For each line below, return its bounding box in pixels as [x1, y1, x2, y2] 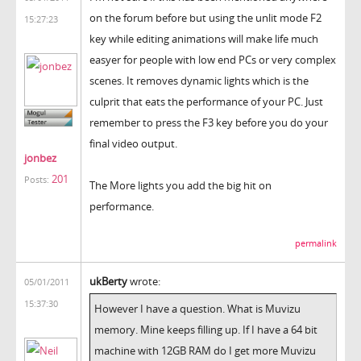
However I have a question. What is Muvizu [94, 301, 301, 316]
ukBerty [89, 273, 127, 288]
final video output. [89, 135, 177, 151]
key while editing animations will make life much [89, 31, 318, 46]
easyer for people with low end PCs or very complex [89, 52, 336, 67]
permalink [295, 237, 337, 249]
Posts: [24, 174, 49, 186]
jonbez [24, 151, 56, 166]
